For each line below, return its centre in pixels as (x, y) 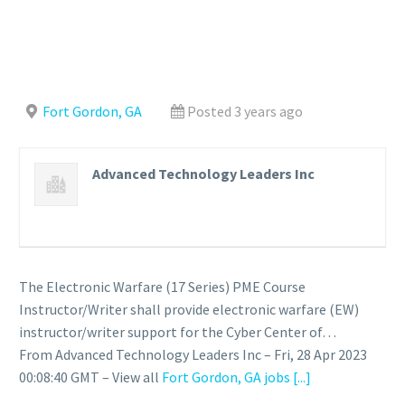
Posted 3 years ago (245, 111)
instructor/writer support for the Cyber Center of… (178, 332)
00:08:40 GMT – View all (90, 377)
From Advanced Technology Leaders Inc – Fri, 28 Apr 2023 (193, 354)
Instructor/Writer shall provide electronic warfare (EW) (189, 309)
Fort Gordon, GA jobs (226, 377)
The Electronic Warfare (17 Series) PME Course (162, 287)
